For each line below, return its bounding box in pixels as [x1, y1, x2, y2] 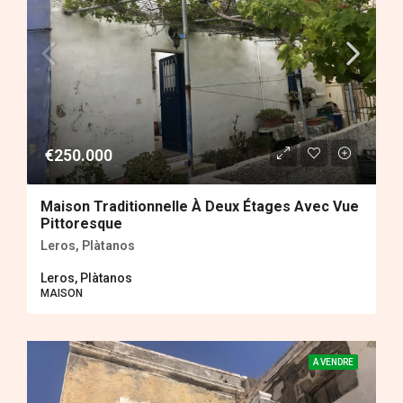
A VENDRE [313, 357, 354, 368]
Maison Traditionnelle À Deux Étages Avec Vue [40, 198, 359, 216]
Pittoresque [40, 215, 122, 233]
